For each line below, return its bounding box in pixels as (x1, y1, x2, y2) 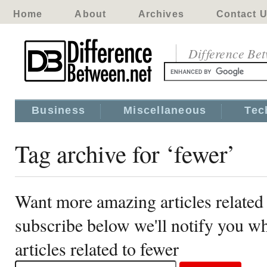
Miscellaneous (123, 104, 207, 116)
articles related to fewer (15, 237, 179, 260)
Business (32, 104, 86, 116)
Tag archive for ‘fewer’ (15, 137, 235, 169)
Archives (138, 9, 184, 19)
